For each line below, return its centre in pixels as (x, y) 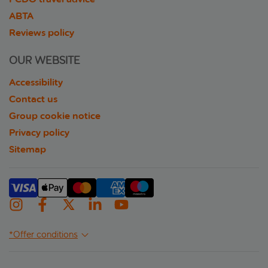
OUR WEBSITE (45, 61)
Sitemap (28, 150)
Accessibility (36, 83)
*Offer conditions (43, 235)
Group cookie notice (55, 116)
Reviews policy (42, 33)
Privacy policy (39, 133)
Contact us (33, 99)
